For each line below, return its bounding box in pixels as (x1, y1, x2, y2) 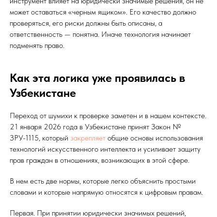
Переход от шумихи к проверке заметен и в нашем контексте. (10, 111, 206, 121)
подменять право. (10, 41, 64, 50)
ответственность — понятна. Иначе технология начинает (10, 30, 191, 39)
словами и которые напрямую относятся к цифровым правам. (10, 187, 203, 197)
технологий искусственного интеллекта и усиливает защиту (10, 144, 201, 154)
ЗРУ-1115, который (10, 133, 70, 143)
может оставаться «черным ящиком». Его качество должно (10, 7, 196, 17)
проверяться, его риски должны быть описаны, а (10, 18, 162, 28)
